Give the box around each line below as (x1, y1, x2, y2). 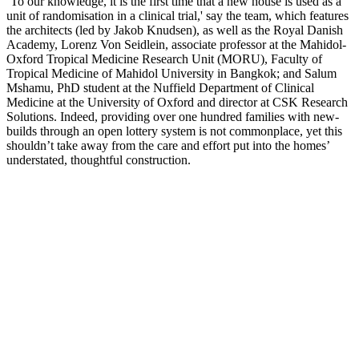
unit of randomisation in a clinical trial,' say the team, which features (6, 8, 349, 22)
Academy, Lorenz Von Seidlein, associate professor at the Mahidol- (6, 37, 346, 51)
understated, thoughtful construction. (6, 152, 194, 167)
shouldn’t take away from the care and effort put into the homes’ (6, 138, 329, 152)
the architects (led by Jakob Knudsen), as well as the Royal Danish (6, 22, 343, 37)
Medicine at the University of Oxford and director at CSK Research (6, 95, 348, 109)
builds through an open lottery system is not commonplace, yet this (6, 123, 342, 138)
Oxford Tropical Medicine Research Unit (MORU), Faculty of (6, 51, 322, 66)
